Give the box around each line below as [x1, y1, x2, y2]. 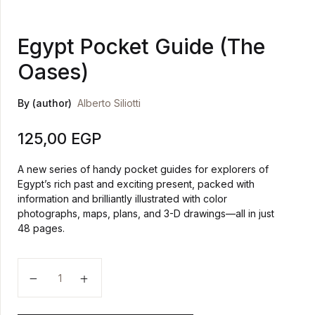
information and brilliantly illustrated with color [18, 193, 227, 205]
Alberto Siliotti [77, 97, 141, 109]
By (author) [18, 97, 72, 109]
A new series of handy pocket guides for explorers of [18, 163, 269, 175]
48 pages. [18, 222, 65, 234]
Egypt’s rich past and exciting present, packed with [18, 178, 255, 190]
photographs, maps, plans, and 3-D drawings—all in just [18, 207, 274, 219]
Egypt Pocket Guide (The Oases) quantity [29, 261, 248, 275]
